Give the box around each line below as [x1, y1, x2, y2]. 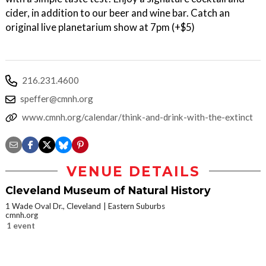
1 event [7, 220, 35, 230]
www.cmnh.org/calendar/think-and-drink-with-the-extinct [22, 111, 253, 122]
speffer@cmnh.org [20, 93, 93, 104]
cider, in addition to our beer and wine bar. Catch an [5, 6, 230, 19]
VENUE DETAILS [66, 163, 200, 180]
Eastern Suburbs [108, 201, 165, 211]
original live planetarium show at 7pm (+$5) [5, 20, 195, 33]
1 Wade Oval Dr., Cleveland [5, 201, 101, 211]
